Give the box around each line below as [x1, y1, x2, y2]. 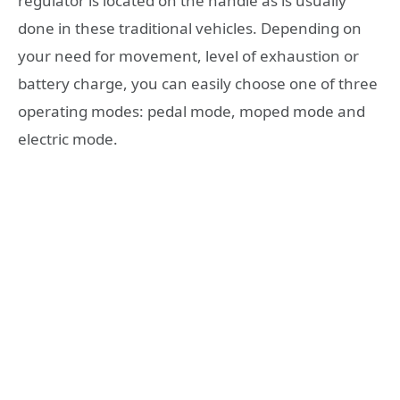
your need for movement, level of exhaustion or [18, 46, 359, 67]
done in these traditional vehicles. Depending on [18, 18, 362, 39]
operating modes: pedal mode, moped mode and [18, 101, 365, 122]
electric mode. [18, 129, 118, 150]
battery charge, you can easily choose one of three [18, 73, 378, 95]
